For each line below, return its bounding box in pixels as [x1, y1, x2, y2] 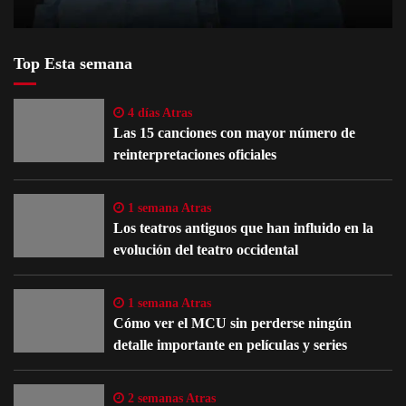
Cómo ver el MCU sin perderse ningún [113, 315, 352, 332]
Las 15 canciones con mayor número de [113, 125, 355, 141]
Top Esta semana [14, 54, 132, 73]
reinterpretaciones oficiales [113, 147, 276, 163]
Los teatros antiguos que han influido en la [113, 220, 373, 237]
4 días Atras [124, 106, 192, 121]
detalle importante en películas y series [113, 337, 347, 353]
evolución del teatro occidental [113, 242, 298, 258]
